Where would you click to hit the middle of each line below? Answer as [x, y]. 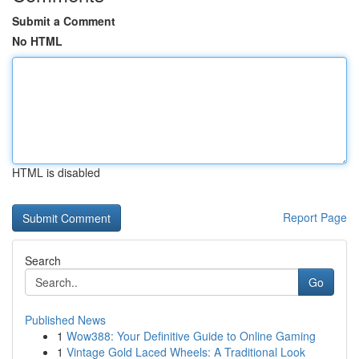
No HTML [37, 41]
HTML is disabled [56, 172]
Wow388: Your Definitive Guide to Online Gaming [191, 336]
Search [43, 260]
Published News [65, 320]
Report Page [315, 217]
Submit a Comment [64, 21]
